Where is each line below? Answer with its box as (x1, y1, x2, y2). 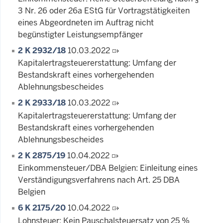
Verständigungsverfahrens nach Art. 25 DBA (18, 175, 180, 186)
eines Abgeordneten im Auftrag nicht (18, 17, 154, 28)
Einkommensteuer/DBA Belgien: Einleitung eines (18, 163, 198, 174)
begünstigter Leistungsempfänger (18, 29, 143, 40)
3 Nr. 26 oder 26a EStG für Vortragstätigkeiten (18, 5, 190, 16)
